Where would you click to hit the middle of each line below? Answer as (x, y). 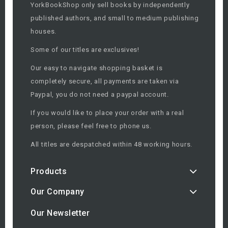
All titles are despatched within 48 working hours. (111, 144)
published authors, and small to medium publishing (115, 18)
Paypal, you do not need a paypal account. (100, 94)
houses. (44, 31)
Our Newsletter (60, 213)
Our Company (58, 191)
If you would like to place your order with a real (107, 112)
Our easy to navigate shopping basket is (97, 68)
